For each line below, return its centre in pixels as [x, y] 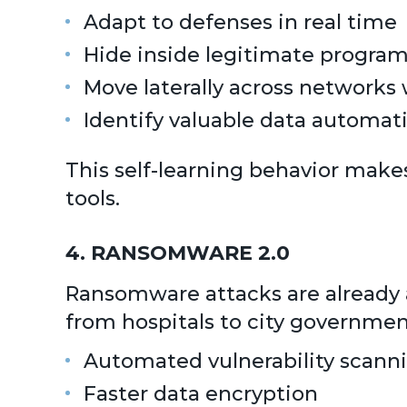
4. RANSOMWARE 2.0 [178, 253]
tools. [93, 199]
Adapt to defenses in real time [240, 22]
